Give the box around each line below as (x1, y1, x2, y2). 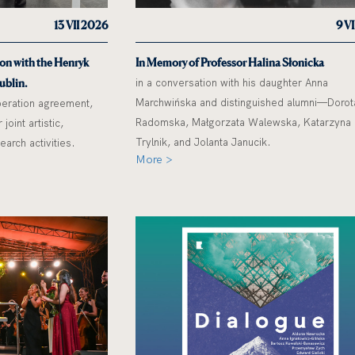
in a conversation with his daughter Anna (135, 75, 328, 89)
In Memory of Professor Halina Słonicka (135, 55, 324, 69)
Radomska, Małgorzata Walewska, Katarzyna (135, 115, 351, 128)
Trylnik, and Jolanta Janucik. (135, 135, 271, 148)
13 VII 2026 (53, 17, 108, 32)
